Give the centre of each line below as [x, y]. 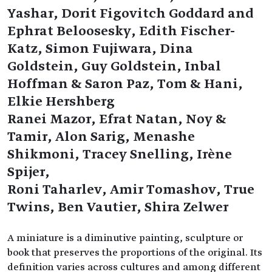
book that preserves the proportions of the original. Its [135, 252]
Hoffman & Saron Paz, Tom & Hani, [125, 84]
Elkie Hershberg [61, 101]
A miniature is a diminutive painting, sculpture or [125, 238]
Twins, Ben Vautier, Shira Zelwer [118, 207]
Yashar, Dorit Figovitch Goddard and [131, 13]
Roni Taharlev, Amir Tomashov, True [131, 189]
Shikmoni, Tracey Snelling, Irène [120, 154]
